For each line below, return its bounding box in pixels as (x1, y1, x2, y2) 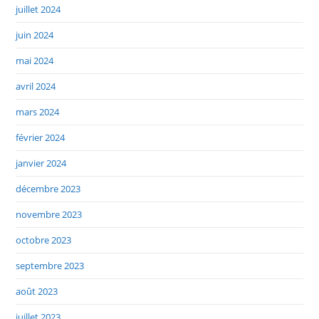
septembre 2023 (16, 258, 85, 272)
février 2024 (16, 130, 66, 144)
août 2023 (16, 284, 58, 298)
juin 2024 (16, 28, 54, 41)
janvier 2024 (16, 156, 67, 169)
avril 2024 (16, 79, 56, 93)
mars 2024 (16, 105, 60, 118)
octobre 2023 (16, 233, 72, 246)
